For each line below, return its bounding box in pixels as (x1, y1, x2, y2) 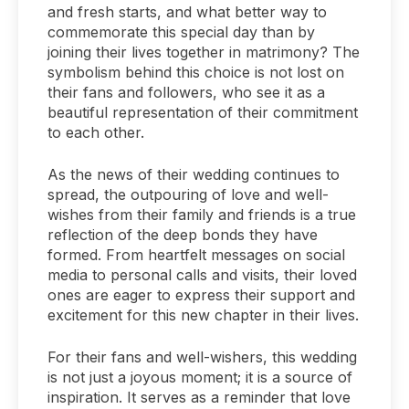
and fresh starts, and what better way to (47, 2, 327, 21)
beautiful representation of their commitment (47, 102, 358, 121)
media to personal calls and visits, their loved (47, 265, 357, 284)
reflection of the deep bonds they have (47, 225, 318, 244)
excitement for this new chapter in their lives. (47, 305, 359, 324)
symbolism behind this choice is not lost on (47, 62, 344, 81)
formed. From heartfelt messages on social (47, 245, 345, 264)
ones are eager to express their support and (47, 285, 355, 304)
